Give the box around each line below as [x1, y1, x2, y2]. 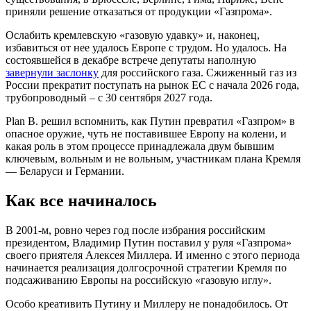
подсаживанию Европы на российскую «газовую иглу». [6, 274, 271, 286]
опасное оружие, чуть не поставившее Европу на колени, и [6, 127, 287, 140]
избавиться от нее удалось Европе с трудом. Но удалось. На [6, 41, 287, 53]
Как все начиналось [6, 191, 157, 210]
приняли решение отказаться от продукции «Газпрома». [6, 5, 272, 17]
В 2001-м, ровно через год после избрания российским [6, 224, 265, 236]
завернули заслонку [6, 66, 99, 78]
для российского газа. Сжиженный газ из [99, 66, 296, 78]
